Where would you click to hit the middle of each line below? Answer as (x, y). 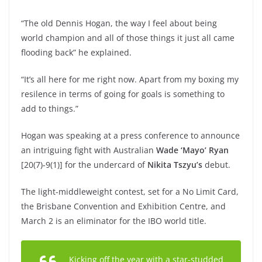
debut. (216, 165)
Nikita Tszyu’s (175, 165)
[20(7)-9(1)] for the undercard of (84, 165)
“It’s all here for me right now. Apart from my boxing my (130, 79)
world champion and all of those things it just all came (128, 38)
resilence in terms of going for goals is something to (123, 94)
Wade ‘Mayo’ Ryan (192, 150)
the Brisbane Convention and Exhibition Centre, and (123, 206)
